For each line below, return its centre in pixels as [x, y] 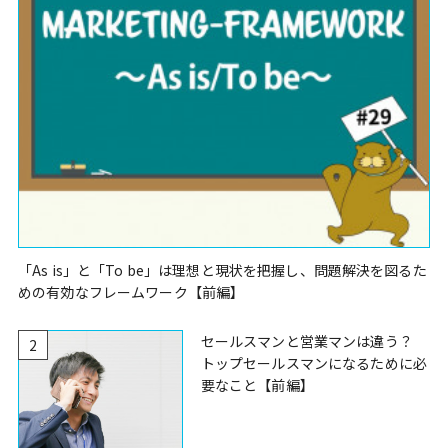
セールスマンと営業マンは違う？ [306, 340]
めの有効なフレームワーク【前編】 [131, 291]
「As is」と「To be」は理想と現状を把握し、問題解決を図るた [222, 269]
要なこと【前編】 [257, 384]
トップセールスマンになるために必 [314, 362]
